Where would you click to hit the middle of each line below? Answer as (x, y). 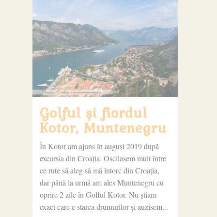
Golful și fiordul (93, 112)
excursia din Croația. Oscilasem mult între (103, 158)
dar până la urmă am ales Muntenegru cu (101, 182)
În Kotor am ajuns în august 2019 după (99, 146)
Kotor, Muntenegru (103, 127)
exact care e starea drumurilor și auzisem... (104, 206)
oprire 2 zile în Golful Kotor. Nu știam (98, 194)
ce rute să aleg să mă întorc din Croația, (99, 170)
